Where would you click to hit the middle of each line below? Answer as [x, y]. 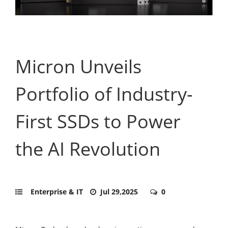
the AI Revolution [88, 149]
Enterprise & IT [57, 191]
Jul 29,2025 [120, 191]
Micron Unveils [78, 66]
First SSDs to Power [98, 121]
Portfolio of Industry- [104, 94]
